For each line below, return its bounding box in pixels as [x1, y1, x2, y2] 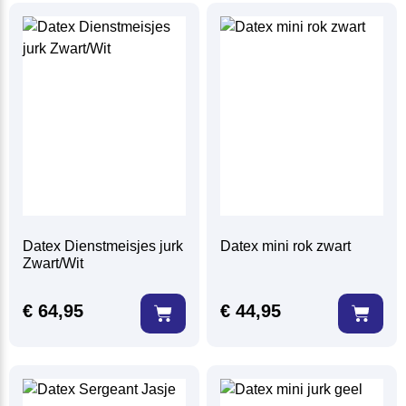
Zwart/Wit [23, 256, 84, 272]
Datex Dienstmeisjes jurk [23, 238, 184, 255]
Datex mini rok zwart [220, 238, 352, 255]
